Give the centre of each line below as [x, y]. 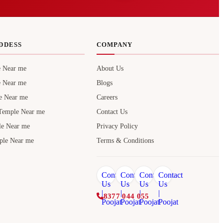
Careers [107, 98]
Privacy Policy [117, 126]
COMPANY [114, 45]
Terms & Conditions [125, 141]
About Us [110, 69]
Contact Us [112, 112]
